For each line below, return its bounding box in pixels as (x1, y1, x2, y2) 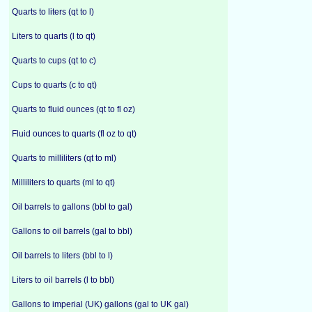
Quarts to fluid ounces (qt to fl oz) (12, 104, 135, 114)
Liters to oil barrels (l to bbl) (12, 275, 114, 285)
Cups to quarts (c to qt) (12, 80, 97, 90)
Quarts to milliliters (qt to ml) (12, 153, 116, 163)
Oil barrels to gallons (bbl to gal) (12, 202, 132, 212)
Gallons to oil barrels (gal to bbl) (12, 226, 132, 236)
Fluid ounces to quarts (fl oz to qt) (12, 129, 136, 139)
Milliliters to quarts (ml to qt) (12, 178, 115, 187)
